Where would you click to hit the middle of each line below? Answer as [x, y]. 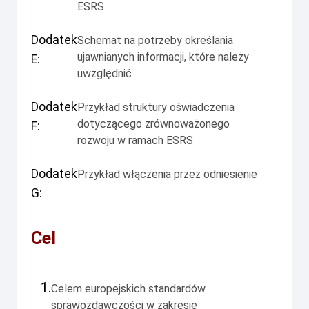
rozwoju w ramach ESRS [135, 140]
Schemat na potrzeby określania [155, 40]
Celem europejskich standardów [128, 289]
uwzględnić [104, 73]
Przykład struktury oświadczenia [156, 107]
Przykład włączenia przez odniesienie [167, 174]
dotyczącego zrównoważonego [153, 123]
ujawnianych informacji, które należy [163, 57]
